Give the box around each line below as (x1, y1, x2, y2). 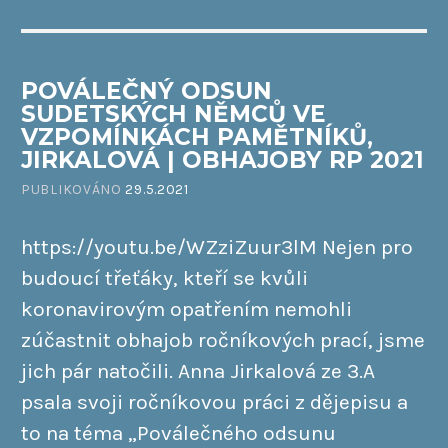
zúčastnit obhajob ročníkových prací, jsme (21, 327, 425, 352)
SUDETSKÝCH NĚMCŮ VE (21, 100, 326, 129)
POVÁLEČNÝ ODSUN (21, 77, 272, 106)
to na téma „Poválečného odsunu (21, 420, 336, 445)
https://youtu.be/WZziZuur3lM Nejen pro (21, 234, 413, 259)
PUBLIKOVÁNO (21, 181, 126, 199)
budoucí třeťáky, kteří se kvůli (21, 265, 308, 290)
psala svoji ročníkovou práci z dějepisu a (21, 389, 408, 414)
